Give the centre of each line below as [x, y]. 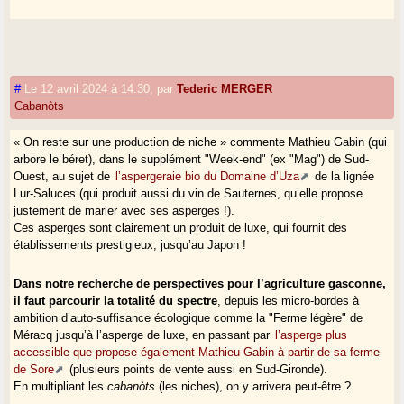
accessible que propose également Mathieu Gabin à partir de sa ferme [197, 352]
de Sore [34, 369]
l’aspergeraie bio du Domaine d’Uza [208, 176]
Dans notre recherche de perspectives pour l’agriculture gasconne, [200, 283]
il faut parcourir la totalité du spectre [116, 300]
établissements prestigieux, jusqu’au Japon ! [130, 244]
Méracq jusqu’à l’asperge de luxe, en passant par [144, 335]
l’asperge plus [312, 335]
